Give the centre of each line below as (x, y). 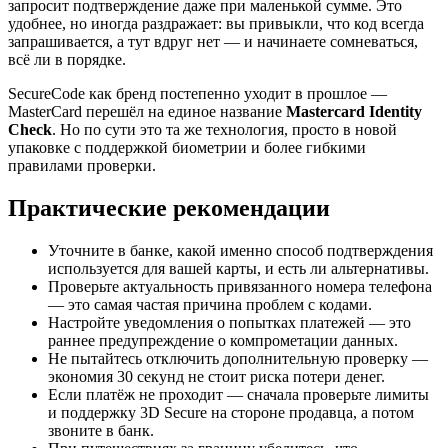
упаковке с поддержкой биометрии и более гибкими (187, 148)
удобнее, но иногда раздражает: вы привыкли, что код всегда (216, 24)
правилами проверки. (82, 166)
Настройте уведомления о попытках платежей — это (229, 322)
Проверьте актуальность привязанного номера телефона (240, 286)
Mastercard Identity (354, 112)
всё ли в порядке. (67, 60)
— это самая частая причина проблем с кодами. (210, 304)
